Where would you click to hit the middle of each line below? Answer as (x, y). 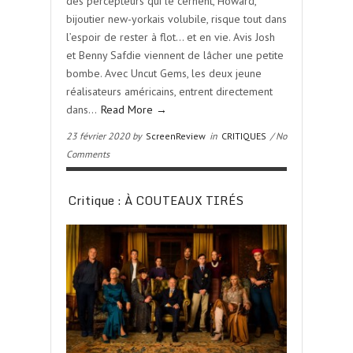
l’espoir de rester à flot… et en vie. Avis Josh (171, 37)
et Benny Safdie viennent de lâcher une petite (175, 55)
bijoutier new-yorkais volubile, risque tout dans (176, 19)
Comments (88, 154)
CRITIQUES (244, 136)
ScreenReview (176, 136)
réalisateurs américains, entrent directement (169, 91)
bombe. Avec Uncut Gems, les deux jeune (164, 73)
